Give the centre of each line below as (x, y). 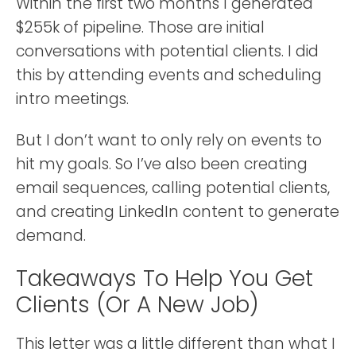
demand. (51, 235)
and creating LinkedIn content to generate (178, 211)
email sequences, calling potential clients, (173, 188)
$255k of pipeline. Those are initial (140, 27)
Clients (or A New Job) (137, 304)
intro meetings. (74, 99)
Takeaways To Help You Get (164, 278)
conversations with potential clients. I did (167, 51)
